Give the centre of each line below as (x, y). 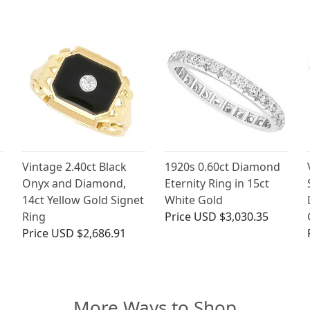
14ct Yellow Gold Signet (83, 200)
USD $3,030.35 (231, 217)
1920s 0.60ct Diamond (222, 167)
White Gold (193, 200)
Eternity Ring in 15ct (217, 184)
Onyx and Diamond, (74, 184)
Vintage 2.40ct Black (75, 167)
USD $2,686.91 (89, 234)
